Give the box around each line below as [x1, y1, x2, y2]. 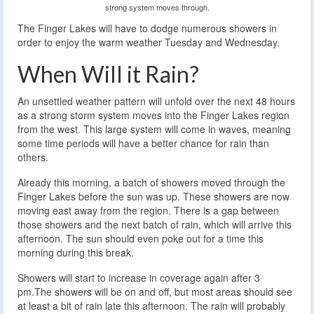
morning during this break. [18, 245, 134, 259]
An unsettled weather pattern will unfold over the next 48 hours [18, 93, 295, 108]
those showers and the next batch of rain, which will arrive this [18, 217, 292, 231]
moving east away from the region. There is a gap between [18, 203, 279, 217]
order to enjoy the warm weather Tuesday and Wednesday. [18, 34, 280, 49]
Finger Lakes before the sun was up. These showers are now [18, 189, 289, 203]
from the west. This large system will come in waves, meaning [18, 121, 291, 136]
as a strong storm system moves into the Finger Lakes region [18, 107, 289, 122]
